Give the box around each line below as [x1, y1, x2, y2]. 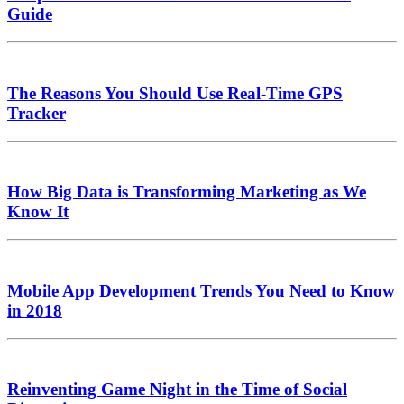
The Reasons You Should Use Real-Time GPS [7, 83, 343, 103]
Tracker [7, 103, 66, 123]
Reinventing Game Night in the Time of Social [7, 380, 347, 399]
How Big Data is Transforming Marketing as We [7, 182, 366, 202]
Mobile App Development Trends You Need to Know [7, 280, 395, 300]
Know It [7, 202, 69, 222]
